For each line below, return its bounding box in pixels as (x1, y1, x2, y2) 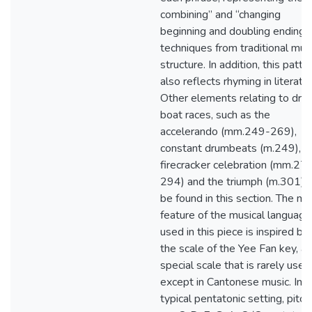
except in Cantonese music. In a (160, 274, 311, 290)
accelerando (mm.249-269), (160, 124, 297, 139)
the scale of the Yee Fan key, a (160, 241, 306, 256)
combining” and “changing (160, 7, 281, 22)
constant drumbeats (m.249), (160, 141, 301, 156)
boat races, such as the (160, 107, 270, 123)
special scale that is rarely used (160, 258, 311, 273)
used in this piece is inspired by (160, 224, 309, 240)
